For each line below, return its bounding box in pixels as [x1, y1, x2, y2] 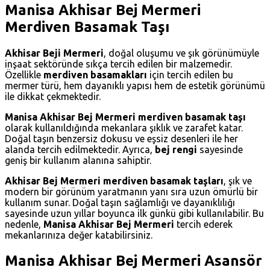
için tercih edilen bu [147, 69, 233, 80]
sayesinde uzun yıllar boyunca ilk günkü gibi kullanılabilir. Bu [5, 207, 264, 219]
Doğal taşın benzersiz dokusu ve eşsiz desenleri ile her [5, 133, 238, 144]
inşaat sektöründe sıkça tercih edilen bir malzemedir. [5, 58, 232, 69]
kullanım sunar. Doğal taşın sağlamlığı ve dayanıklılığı [5, 196, 235, 208]
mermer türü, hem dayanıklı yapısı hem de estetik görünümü [5, 80, 265, 91]
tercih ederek [174, 218, 233, 230]
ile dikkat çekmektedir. [5, 90, 101, 102]
